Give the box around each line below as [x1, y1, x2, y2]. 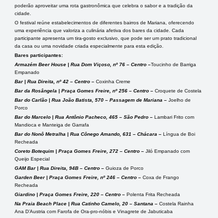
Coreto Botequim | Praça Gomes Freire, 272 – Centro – [15, 148, 145, 154]
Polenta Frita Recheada [127, 192, 180, 198]
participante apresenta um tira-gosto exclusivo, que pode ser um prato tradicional [15, 36, 197, 41]
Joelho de [168, 97, 191, 103]
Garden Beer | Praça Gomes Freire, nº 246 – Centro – [15, 175, 143, 181]
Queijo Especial [15, 156, 50, 162]
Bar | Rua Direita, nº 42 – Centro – [15, 79, 96, 85]
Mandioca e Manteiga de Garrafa [15, 122, 89, 128]
